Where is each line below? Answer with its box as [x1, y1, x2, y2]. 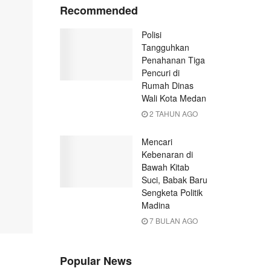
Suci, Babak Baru [141, 174, 207, 186]
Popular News [59, 253, 132, 269]
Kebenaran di [141, 148, 193, 161]
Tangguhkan [141, 41, 189, 54]
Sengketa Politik [141, 186, 203, 199]
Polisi [141, 28, 162, 41]
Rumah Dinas [141, 79, 194, 92]
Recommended [59, 2, 138, 19]
